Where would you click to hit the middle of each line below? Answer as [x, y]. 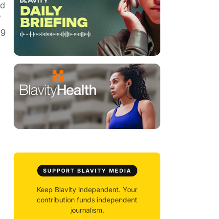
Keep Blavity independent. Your [87, 190]
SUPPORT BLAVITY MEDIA [87, 171]
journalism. [87, 210]
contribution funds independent [87, 200]
